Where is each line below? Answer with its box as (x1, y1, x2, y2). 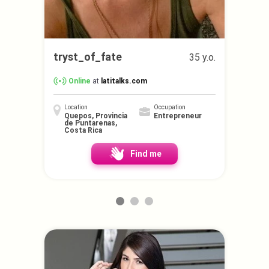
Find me (130, 149, 162, 159)
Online (68, 77, 91, 86)
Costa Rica (64, 126, 102, 135)
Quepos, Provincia (64, 112, 127, 121)
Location (64, 104, 88, 111)
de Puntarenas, (64, 119, 117, 128)
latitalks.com (101, 77, 147, 86)
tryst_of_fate (53, 50, 122, 64)
